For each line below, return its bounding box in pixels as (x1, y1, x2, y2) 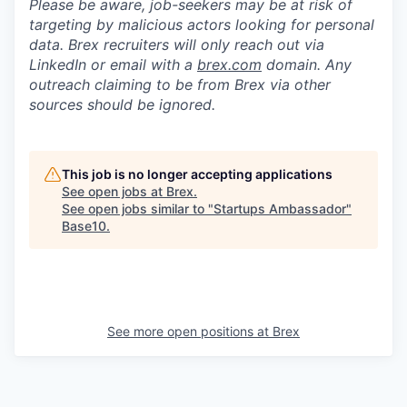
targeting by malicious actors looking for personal (29, 15, 374, 34)
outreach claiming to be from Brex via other (29, 75, 331, 94)
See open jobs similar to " (62, 201, 213, 216)
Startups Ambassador (213, 201, 346, 216)
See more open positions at (107, 323, 273, 339)
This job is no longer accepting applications (62, 166, 333, 182)
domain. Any (262, 55, 352, 74)
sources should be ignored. (29, 95, 215, 114)
